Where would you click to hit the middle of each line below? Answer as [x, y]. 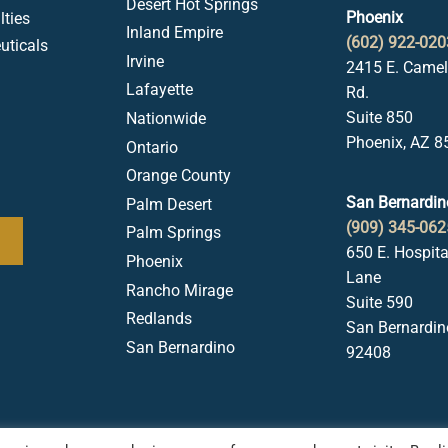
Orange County [178, 176]
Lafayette [159, 90]
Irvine [145, 61]
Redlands [159, 319]
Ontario [152, 147]
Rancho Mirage [179, 290]
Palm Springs [173, 233]
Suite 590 [379, 302]
